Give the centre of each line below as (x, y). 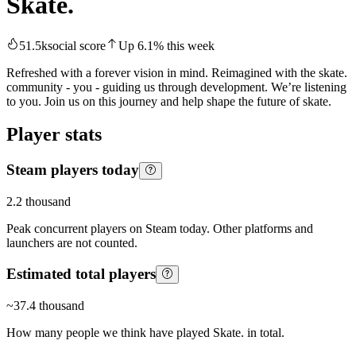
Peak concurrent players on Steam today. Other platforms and (160, 229)
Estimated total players (81, 273)
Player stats (54, 135)
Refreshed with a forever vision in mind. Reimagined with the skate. (177, 72)
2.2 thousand (39, 202)
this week (189, 45)
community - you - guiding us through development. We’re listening (176, 87)
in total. (264, 332)
